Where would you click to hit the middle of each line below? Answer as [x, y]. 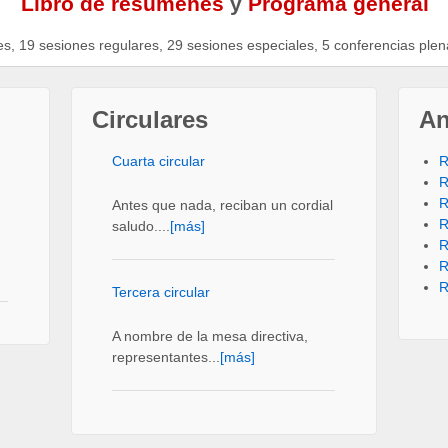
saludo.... [140, 225]
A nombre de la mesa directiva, [209, 335]
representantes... [165, 356]
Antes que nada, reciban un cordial [222, 204]
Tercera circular [160, 292]
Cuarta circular [158, 161]
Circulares [149, 120]
